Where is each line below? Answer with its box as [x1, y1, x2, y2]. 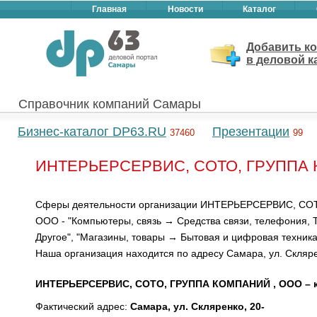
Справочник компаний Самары [18, 97, 201, 111]
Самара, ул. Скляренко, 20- [130, 301, 265, 312]
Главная [92, 4, 127, 14]
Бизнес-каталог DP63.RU [18, 125, 166, 139]
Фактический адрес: [35, 301, 130, 312]
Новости [167, 4, 203, 14]
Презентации [212, 125, 289, 139]
